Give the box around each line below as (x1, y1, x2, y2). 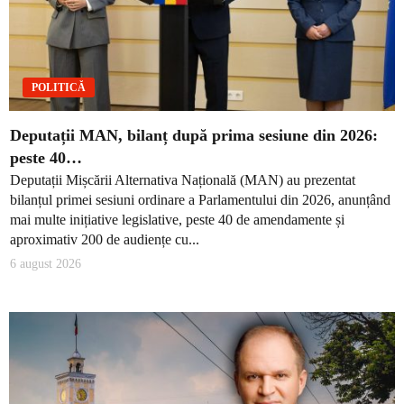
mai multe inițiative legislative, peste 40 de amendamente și (10, 212, 344, 228)
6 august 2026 (10, 256, 81, 271)
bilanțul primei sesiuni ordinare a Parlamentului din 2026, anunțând (10, 192, 390, 208)
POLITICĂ (32, 80, 86, 94)
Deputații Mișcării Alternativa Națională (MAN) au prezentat (10, 172, 355, 188)
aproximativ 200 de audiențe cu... (10, 232, 199, 248)
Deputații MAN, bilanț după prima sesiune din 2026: (10, 125, 378, 144)
